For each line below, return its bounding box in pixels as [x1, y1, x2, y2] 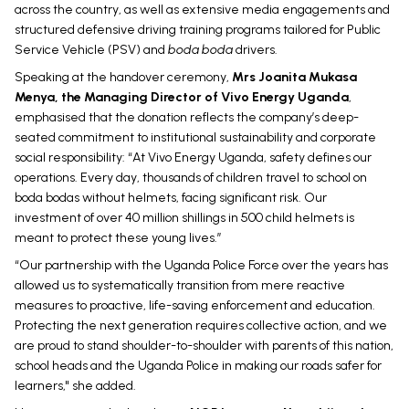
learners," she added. [15, 378, 136, 394]
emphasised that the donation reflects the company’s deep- [15, 110, 359, 126]
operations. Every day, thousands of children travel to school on [15, 170, 367, 186]
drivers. [233, 42, 278, 58]
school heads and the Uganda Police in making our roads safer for [15, 358, 382, 374]
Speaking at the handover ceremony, [15, 69, 232, 86]
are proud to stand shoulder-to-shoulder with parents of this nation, [15, 338, 393, 354]
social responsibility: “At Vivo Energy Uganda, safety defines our [15, 150, 372, 166]
